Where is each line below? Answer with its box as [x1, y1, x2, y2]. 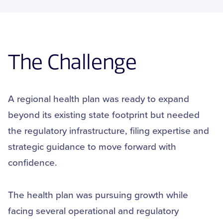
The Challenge [8, 51, 137, 74]
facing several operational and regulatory [8, 204, 179, 218]
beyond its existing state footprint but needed [8, 108, 200, 121]
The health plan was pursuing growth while [8, 188, 188, 202]
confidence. [8, 155, 60, 169]
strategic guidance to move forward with [8, 139, 176, 153]
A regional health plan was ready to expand [8, 92, 189, 105]
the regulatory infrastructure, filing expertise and [8, 123, 209, 137]
